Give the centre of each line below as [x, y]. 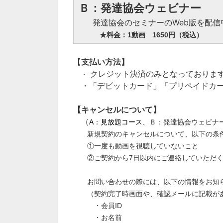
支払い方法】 [105, 62]
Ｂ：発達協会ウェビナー [140, 8]
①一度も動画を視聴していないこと [136, 146]
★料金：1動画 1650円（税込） [151, 35]
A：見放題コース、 [119, 122]
